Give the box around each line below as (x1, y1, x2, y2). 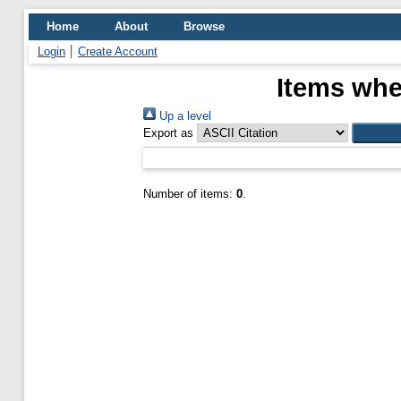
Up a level (156, 109, 211, 123)
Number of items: (143, 187, 236, 200)
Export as (143, 126, 193, 140)
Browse (183, 20, 225, 33)
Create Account (78, 45, 158, 58)
